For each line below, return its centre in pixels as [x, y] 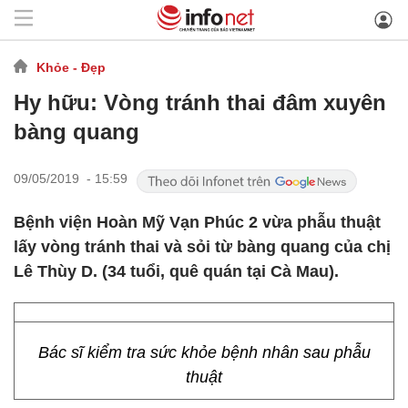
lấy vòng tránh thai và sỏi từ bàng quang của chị [202, 247]
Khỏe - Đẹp [71, 67]
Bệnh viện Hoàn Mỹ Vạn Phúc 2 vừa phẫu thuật [197, 222]
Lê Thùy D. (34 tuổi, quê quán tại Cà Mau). [176, 271]
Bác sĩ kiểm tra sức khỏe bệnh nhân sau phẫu [204, 352]
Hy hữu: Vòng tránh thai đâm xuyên [200, 102]
